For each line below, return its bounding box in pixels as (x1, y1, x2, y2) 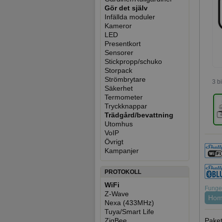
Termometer (105, 93, 143, 101)
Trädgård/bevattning (105, 111, 173, 119)
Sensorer (105, 49, 133, 56)
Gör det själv (105, 4, 148, 12)
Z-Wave (105, 190, 129, 198)
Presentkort (105, 40, 141, 48)
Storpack (105, 66, 132, 74)
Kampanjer (105, 147, 139, 155)
